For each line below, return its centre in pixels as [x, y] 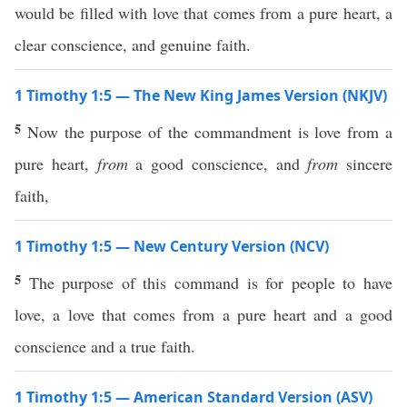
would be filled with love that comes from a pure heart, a [203, 13]
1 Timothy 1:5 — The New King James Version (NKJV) [201, 95]
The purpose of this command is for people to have [211, 283]
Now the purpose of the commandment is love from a [210, 132]
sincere [365, 164]
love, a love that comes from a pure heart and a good [203, 314]
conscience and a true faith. [105, 346]
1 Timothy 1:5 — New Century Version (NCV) [172, 246]
